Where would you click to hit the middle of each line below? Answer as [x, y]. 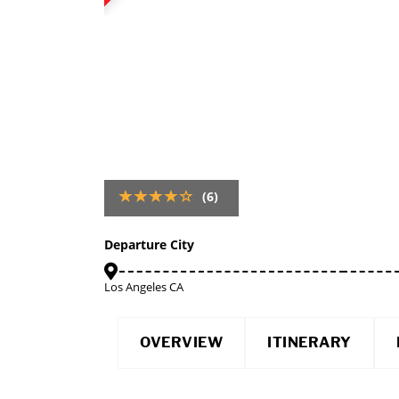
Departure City [149, 244]
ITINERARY [309, 342]
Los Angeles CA [144, 287]
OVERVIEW [181, 342]
